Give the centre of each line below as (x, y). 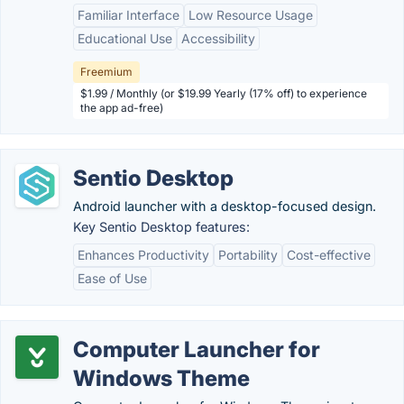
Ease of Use (112, 278)
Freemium (106, 72)
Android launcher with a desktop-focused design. (225, 206)
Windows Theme (161, 378)
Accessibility (218, 38)
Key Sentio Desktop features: (161, 227)
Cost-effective (329, 255)
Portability (248, 255)
